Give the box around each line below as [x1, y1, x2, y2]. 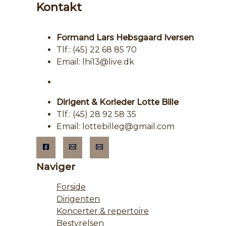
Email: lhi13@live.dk [56, 57, 134, 67]
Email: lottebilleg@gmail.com [56, 122, 175, 132]
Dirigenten [56, 194, 100, 204]
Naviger [36, 161, 75, 173]
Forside [56, 182, 86, 192]
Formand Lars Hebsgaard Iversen [56, 33, 194, 43]
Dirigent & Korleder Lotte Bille [56, 97, 179, 107]
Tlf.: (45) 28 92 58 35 [56, 109, 136, 120]
